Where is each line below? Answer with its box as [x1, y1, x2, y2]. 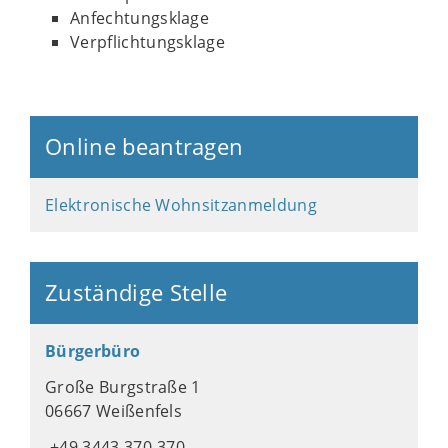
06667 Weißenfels [45, 399, 183, 422]
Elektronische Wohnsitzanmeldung [45, 193, 317, 216]
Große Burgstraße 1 [45, 375, 201, 398]
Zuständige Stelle [45, 277, 228, 307]
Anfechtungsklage [70, 6, 210, 29]
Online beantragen [45, 131, 244, 161]
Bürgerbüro [45, 339, 141, 362]
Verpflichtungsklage [70, 30, 226, 53]
